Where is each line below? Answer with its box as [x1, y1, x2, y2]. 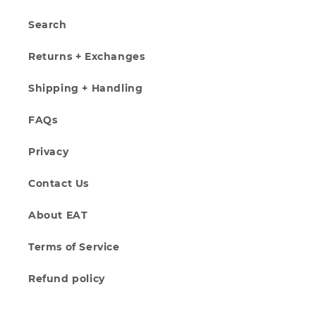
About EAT [28, 209, 88, 222]
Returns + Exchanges [28, 50, 145, 63]
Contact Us [28, 177, 89, 190]
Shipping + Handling [28, 82, 143, 95]
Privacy [28, 145, 69, 159]
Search [28, 18, 67, 32]
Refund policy [28, 272, 105, 286]
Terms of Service [28, 241, 120, 254]
